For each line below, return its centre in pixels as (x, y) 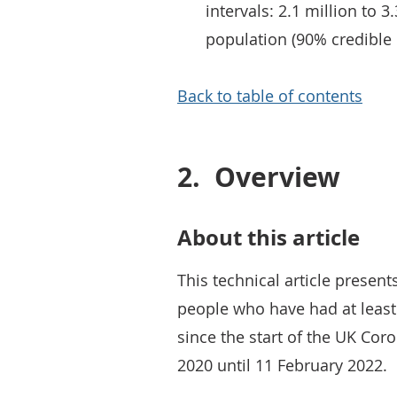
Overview (277, 177)
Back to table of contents (270, 96)
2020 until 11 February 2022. (282, 365)
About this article (269, 237)
